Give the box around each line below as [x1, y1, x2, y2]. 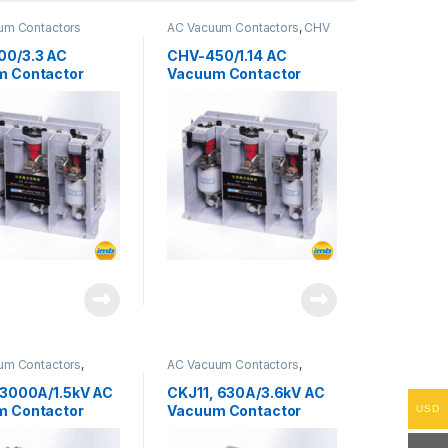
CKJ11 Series [167, 369, 241, 385]
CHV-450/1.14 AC [167, 46, 287, 64]
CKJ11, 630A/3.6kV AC [167, 383, 325, 401]
